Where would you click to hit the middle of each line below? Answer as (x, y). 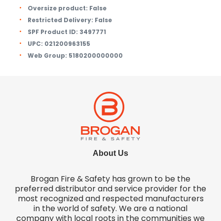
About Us (110, 153)
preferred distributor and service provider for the (110, 189)
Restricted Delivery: (60, 20)
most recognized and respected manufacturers (110, 199)
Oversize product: (58, 8)
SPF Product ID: (53, 32)
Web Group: (47, 55)
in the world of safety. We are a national (110, 209)
